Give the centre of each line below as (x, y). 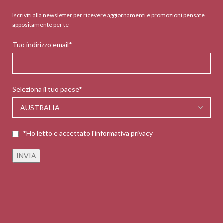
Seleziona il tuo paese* (48, 89)
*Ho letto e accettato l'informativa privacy (88, 133)
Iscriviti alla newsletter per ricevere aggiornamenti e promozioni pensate (109, 15)
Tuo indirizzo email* (43, 45)
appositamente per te (41, 25)
